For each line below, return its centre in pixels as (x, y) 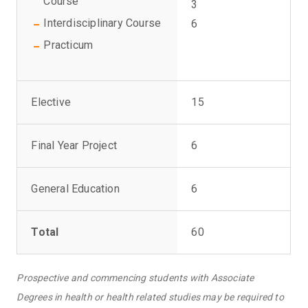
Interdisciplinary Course (102, 23)
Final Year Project (74, 146)
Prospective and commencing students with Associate (135, 278)
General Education (75, 189)
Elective (51, 102)
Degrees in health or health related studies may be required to (150, 297)
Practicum (68, 45)
